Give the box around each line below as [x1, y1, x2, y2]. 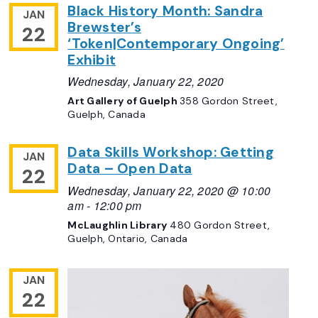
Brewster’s [67, 18, 141, 36]
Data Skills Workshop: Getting [67, 143, 274, 162]
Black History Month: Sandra [67, 1, 263, 20]
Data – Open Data [67, 160, 192, 178]
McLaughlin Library [67, 219, 170, 232]
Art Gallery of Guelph [67, 94, 180, 108]
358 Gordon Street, [180, 94, 278, 108]
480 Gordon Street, [170, 219, 270, 232]
